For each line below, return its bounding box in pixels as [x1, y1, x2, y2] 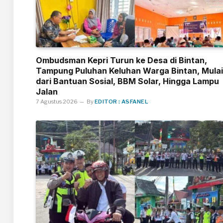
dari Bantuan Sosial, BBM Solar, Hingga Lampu [36, 76, 219, 86]
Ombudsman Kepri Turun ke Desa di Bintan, [36, 55, 207, 65]
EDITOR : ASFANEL [95, 98, 148, 105]
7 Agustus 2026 [36, 98, 78, 105]
